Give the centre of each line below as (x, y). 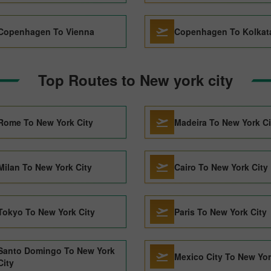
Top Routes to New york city (135, 80)
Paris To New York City (220, 212)
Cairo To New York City (221, 167)
